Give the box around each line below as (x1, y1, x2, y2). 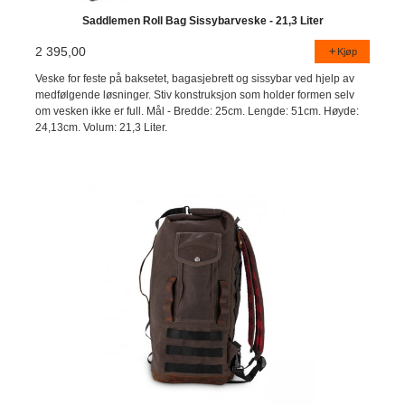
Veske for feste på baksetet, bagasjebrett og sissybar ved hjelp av (35, 72, 355, 86)
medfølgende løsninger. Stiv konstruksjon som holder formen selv (35, 89, 355, 102)
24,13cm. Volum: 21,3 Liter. (35, 121, 168, 135)
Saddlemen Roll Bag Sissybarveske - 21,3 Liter (81, 14, 324, 27)
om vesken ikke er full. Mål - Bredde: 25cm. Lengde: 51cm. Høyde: (35, 105, 360, 118)
